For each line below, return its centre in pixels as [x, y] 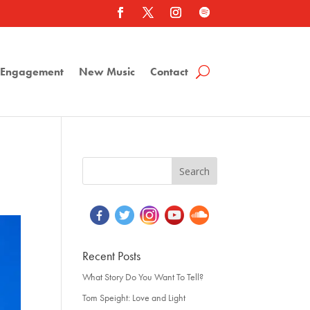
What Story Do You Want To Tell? [143, 277]
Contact [169, 71]
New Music [107, 71]
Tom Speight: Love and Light [134, 298]
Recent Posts [112, 256]
